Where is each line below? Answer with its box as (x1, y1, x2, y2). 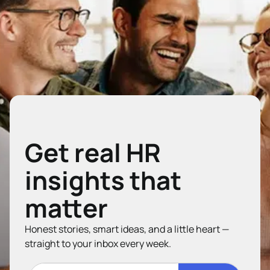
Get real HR (24, 134, 161, 170)
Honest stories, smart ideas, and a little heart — (24, 222, 229, 236)
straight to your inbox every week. (24, 236, 171, 250)
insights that (24, 162, 181, 198)
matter (24, 190, 108, 225)
